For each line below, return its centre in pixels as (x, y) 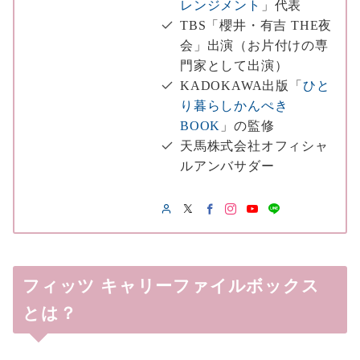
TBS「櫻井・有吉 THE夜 (256, 26)
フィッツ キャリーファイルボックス (171, 286)
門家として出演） (234, 66)
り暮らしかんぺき (234, 106)
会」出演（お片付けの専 (254, 46)
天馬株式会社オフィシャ (254, 146)
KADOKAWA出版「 (241, 86)
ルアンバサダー (227, 166)
